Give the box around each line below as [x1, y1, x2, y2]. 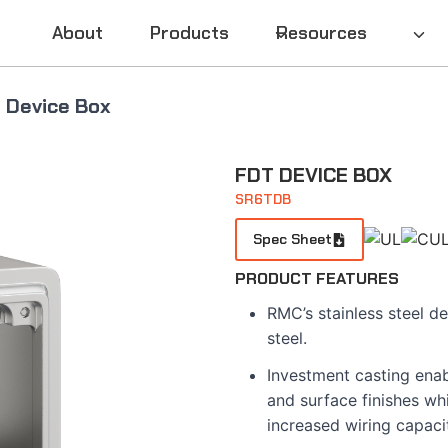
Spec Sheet [253, 230, 333, 248]
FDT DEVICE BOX [235, 162, 393, 188]
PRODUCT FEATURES [235, 268, 400, 289]
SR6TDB [235, 190, 292, 208]
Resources [275, 20, 367, 45]
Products [150, 20, 230, 45]
